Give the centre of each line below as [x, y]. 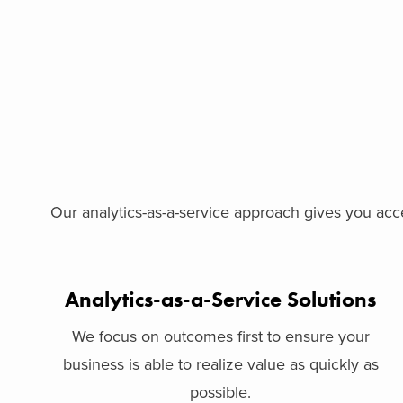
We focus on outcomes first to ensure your [220, 336]
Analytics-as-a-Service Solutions [221, 299]
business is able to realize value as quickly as [220, 364]
